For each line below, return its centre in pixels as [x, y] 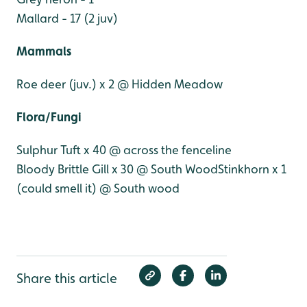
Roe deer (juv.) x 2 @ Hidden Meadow [120, 84]
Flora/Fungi [49, 116]
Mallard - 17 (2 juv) [67, 18]
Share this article [67, 278]
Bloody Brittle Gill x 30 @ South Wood [117, 169]
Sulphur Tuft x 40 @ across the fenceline [124, 149]
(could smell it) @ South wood [98, 188]
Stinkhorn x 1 [252, 169]
